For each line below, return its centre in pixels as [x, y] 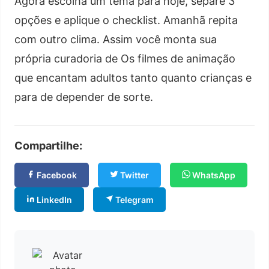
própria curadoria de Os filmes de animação [125, 58]
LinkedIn [53, 199]
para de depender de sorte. [84, 97]
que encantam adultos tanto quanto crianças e [133, 77]
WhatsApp [213, 175]
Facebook [56, 175]
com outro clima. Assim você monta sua [116, 39]
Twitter [134, 175]
